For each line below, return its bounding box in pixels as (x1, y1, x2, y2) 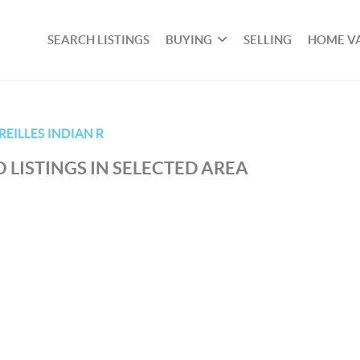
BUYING (166, 33, 213, 47)
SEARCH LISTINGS (47, 33, 150, 47)
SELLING (243, 33, 292, 47)
